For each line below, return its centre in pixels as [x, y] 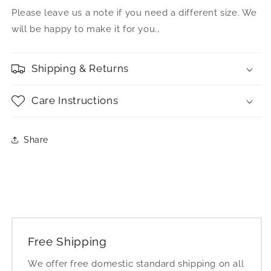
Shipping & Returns [80, 68]
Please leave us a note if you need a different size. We [135, 13]
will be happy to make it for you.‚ [88, 29]
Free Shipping [67, 241]
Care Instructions [75, 100]
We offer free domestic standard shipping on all [136, 264]
